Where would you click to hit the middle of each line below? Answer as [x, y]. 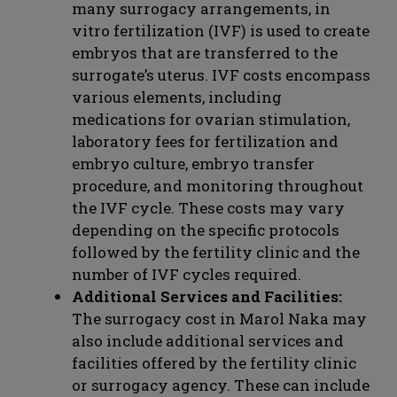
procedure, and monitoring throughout [218, 186]
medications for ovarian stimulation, [211, 120]
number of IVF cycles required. [187, 275]
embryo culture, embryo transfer [193, 164]
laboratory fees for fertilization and [205, 142]
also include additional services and [208, 341]
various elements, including [177, 97]
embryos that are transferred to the [205, 53]
